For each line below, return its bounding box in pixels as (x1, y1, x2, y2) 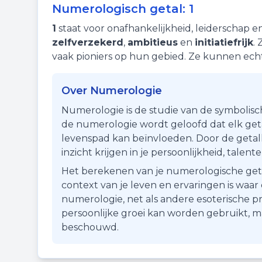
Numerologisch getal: (52, 2, 189, 16)
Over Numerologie (61, 84, 162, 97)
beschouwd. (61, 222, 119, 233)
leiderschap (195, 23, 250, 34)
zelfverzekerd (52, 37, 123, 48)
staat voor (56, 23, 107, 34)
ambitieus (127, 37, 178, 48)
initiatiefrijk (195, 37, 253, 48)
